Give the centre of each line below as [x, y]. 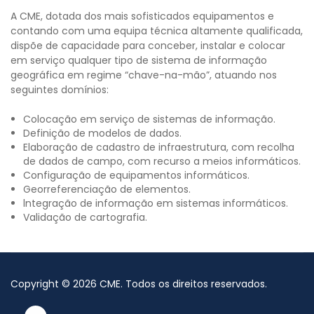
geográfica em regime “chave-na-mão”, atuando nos [144, 75]
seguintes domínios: [60, 90]
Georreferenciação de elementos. [107, 190]
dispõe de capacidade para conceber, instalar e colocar [148, 46]
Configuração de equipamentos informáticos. [136, 176]
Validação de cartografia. [85, 218]
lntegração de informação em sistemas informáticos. [156, 204]
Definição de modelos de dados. [102, 134]
